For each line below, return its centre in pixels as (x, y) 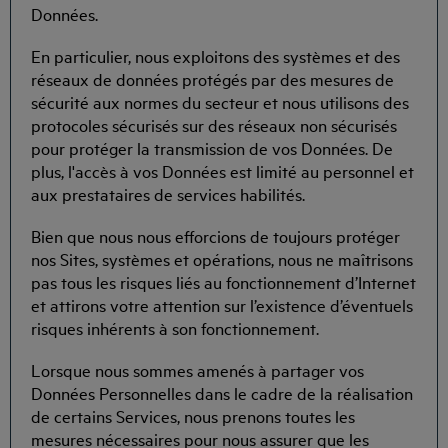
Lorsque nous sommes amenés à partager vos (197, 370)
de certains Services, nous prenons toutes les (193, 416)
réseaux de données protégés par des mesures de (212, 78)
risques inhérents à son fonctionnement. (175, 328)
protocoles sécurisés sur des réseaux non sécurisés (214, 124)
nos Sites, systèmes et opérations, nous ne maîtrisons (222, 259)
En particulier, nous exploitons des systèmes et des (215, 55)
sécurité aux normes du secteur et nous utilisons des (220, 101)
